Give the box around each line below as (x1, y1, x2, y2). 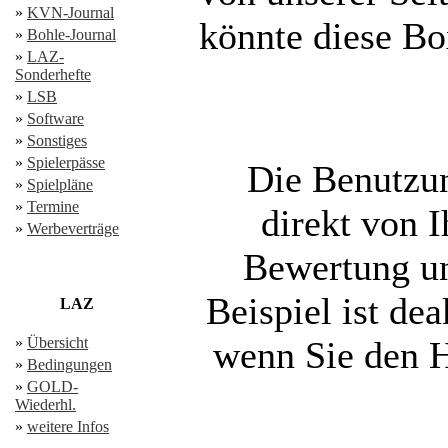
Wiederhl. (15, 396, 76, 413)
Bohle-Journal (27, 26, 116, 43)
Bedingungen (27, 356, 112, 373)
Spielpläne (27, 176, 93, 193)
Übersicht (27, 334, 88, 351)
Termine (27, 198, 79, 215)
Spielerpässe (27, 154, 105, 171)
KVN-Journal (27, 4, 114, 21)
